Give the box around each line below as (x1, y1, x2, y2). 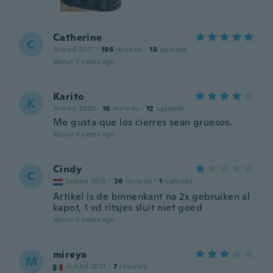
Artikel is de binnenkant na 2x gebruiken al (53, 190, 250, 203)
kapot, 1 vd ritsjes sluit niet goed (53, 201, 202, 214)
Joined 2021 (65, 261, 107, 271)
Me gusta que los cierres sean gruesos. (53, 116, 233, 129)
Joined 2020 (53, 104, 96, 113)
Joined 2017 (53, 44, 94, 54)
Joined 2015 (65, 176, 107, 186)
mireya (53, 248, 87, 261)
